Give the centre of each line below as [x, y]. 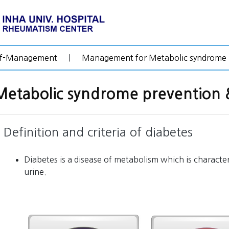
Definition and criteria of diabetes [98, 132]
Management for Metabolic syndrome [154, 58]
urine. [35, 172]
